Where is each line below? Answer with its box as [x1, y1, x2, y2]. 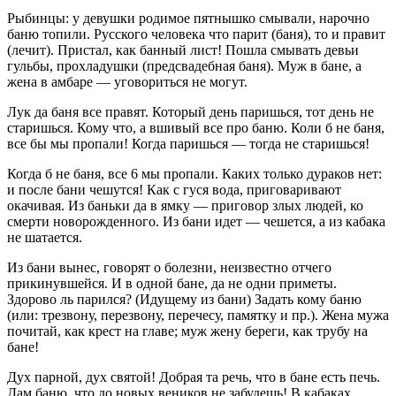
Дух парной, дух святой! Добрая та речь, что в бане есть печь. [7, 369, 380, 385]
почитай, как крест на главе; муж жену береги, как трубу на [7, 324, 368, 339]
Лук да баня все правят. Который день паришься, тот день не [7, 104, 374, 120]
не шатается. [7, 230, 82, 246]
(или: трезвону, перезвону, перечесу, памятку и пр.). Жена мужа [7, 308, 389, 324]
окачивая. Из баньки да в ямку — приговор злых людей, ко [7, 198, 363, 214]
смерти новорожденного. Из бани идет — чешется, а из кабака [7, 214, 385, 230]
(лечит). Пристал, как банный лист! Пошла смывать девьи [7, 42, 359, 58]
